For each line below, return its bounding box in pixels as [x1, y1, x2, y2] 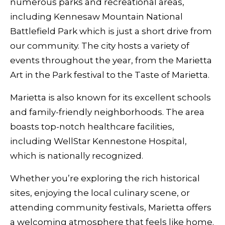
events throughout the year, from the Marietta [10, 55, 212, 65]
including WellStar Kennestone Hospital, [10, 136, 187, 146]
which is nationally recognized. [10, 151, 143, 161]
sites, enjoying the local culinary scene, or [10, 188, 190, 198]
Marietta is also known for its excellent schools [10, 92, 211, 102]
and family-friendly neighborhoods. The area [10, 107, 204, 117]
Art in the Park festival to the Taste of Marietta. [10, 70, 209, 80]
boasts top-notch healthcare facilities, [10, 122, 174, 132]
